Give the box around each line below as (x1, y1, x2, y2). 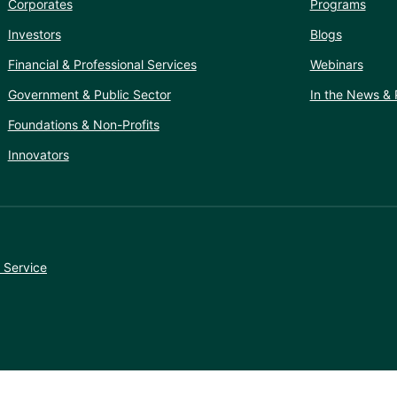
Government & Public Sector (7, 86, 171, 102)
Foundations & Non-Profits (7, 116, 160, 132)
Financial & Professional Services (7, 56, 197, 72)
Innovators (7, 146, 69, 162)
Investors (7, 26, 61, 42)
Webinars (309, 56, 363, 72)
